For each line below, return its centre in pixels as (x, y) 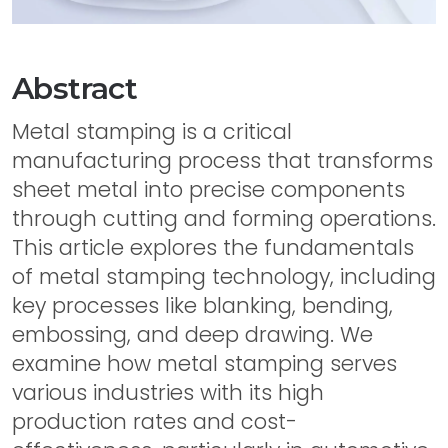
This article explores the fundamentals (213, 247)
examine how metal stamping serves (204, 363)
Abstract (75, 88)
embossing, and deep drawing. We (192, 334)
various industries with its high (168, 392)
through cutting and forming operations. (224, 218)
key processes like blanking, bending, (202, 305)
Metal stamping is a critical (152, 131)
